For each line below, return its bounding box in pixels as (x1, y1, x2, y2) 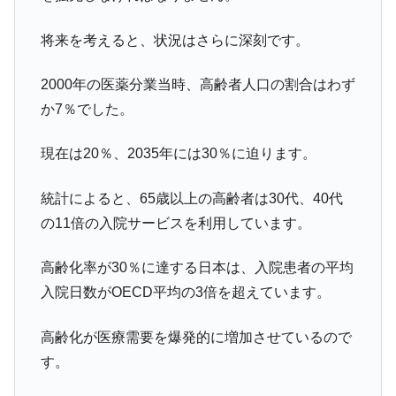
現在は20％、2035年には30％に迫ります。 (40, 146, 316, 162)
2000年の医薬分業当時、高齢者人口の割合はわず (40, 76, 355, 92)
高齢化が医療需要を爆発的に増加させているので (40, 329, 352, 345)
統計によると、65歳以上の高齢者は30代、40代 (40, 190, 343, 206)
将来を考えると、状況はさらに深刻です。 (40, 32, 309, 48)
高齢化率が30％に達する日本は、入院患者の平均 (40, 260, 354, 276)
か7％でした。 (40, 101, 133, 117)
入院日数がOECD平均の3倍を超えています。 (40, 285, 331, 301)
